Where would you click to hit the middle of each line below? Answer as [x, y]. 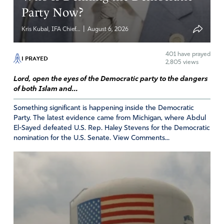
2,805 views [182, 62]
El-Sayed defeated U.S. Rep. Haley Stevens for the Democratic [111, 128]
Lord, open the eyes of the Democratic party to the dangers [110, 79]
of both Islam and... [45, 89]
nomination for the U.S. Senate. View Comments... [91, 138]
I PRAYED [34, 58]
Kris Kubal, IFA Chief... [52, 29]
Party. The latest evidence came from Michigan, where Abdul [109, 118]
